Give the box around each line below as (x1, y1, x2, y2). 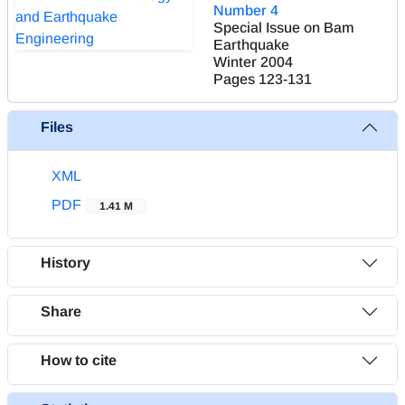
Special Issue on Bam (213, 19, 354, 35)
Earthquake (213, 36, 289, 52)
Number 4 (213, 2, 278, 18)
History (41, 255, 90, 271)
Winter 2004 (213, 53, 293, 70)
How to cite (41, 353, 117, 369)
